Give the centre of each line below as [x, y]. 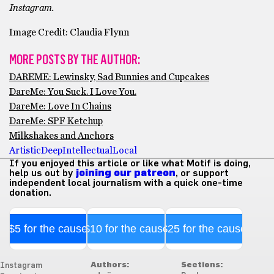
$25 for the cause [204, 229]
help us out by [42, 173]
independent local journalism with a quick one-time [126, 183]
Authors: [109, 265]
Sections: [202, 265]
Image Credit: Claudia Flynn [69, 32]
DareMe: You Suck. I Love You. [73, 92]
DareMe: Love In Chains [60, 106]
